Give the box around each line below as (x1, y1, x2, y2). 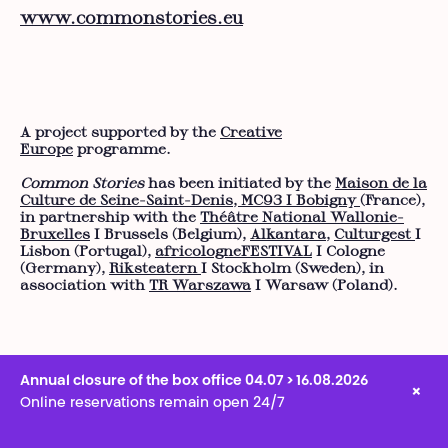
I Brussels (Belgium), (90, 228, 250, 243)
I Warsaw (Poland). (251, 279, 398, 294)
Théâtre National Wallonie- (200, 211, 404, 226)
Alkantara (250, 228, 326, 243)
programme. (73, 142, 171, 157)
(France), (360, 194, 425, 209)
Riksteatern (109, 262, 201, 277)
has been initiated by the (144, 177, 335, 192)
